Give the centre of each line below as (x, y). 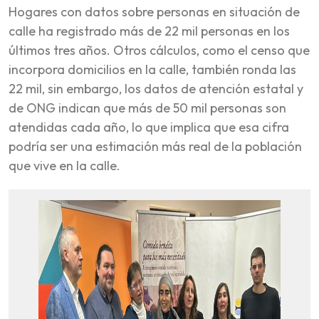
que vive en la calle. (64, 165)
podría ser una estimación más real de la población (155, 146)
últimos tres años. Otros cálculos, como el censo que (159, 50)
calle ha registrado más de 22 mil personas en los (149, 31)
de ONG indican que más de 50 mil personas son (147, 108)
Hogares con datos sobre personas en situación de (154, 11)
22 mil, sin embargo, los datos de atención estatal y (156, 88)
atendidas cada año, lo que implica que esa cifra (149, 127)
